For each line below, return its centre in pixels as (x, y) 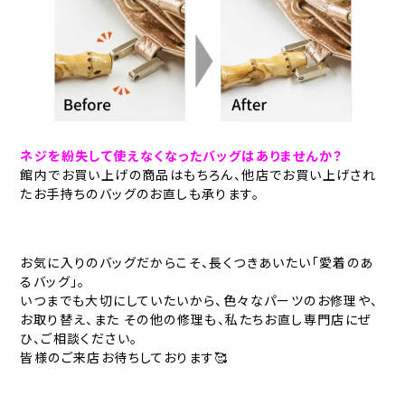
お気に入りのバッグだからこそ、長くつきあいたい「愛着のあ (197, 262)
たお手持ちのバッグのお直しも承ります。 (140, 193)
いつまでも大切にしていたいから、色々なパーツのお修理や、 (199, 300)
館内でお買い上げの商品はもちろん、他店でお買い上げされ (198, 174)
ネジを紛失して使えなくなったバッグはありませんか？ (182, 155)
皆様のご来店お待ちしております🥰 (124, 357)
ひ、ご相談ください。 (79, 338)
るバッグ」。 (53, 281)
